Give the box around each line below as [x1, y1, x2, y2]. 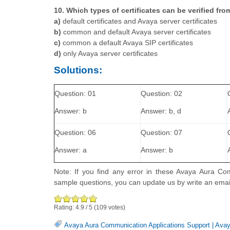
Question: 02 [141, 89, 182, 98]
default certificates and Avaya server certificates [61, 16, 217, 25]
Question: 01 [54, 89, 96, 98]
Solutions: [54, 65, 102, 76]
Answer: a [54, 146, 87, 155]
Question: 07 [141, 128, 182, 137]
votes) [107, 204, 125, 212]
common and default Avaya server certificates [61, 27, 211, 36]
